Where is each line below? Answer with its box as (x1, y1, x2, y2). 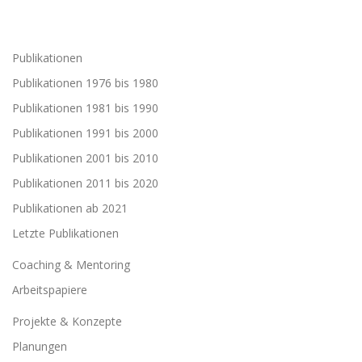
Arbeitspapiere (12, 282, 87, 298)
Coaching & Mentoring (12, 257, 130, 273)
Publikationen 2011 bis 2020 (12, 175, 158, 192)
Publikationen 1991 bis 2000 (12, 125, 158, 141)
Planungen (12, 339, 67, 355)
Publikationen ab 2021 (12, 200, 128, 217)
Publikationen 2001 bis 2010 (12, 150, 158, 166)
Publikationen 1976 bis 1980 (12, 75, 158, 91)
